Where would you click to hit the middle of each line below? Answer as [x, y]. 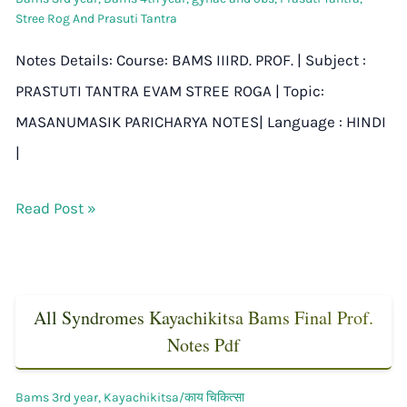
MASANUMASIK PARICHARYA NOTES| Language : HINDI [201, 122]
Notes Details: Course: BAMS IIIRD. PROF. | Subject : [191, 60]
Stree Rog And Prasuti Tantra [96, 19]
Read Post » [56, 208]
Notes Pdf [203, 345]
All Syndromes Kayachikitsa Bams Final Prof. [203, 318]
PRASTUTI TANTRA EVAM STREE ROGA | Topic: [170, 91]
